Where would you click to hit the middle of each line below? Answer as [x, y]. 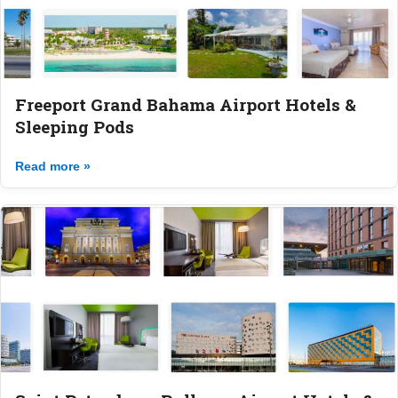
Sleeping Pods [75, 127]
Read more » [53, 167]
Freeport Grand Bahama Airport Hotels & [186, 105]
